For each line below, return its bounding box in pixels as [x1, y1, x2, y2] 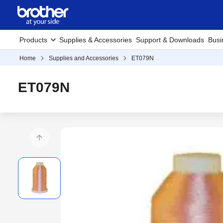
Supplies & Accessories [59, 36, 132, 44]
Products [19, 36, 47, 44]
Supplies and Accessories [49, 55, 118, 62]
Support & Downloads [136, 36, 204, 44]
